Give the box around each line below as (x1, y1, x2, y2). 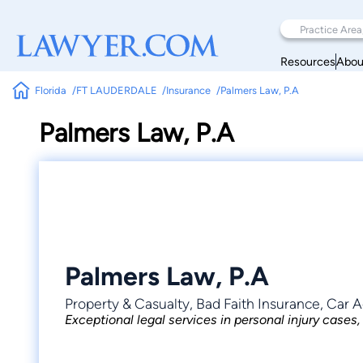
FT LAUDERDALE (75, 84, 157, 96)
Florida (35, 84, 67, 96)
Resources (280, 53, 335, 69)
